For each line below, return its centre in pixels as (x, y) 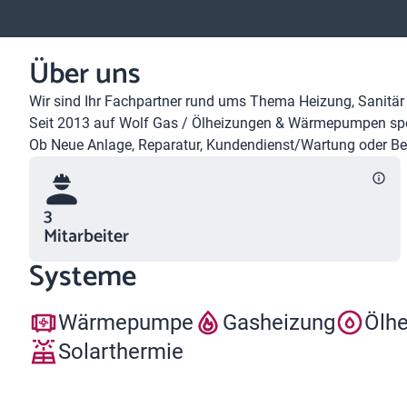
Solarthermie (121, 351)
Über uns (85, 74)
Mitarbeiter (86, 237)
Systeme (83, 277)
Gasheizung (279, 322)
